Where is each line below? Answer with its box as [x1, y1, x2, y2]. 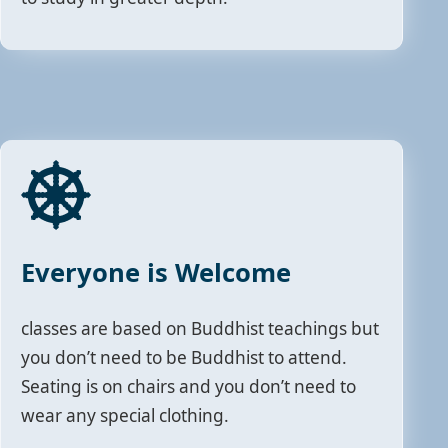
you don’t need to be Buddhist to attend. [21, 346, 348, 370]
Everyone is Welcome [21, 254, 292, 290]
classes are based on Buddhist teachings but [21, 317, 380, 341]
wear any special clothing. [21, 404, 230, 428]
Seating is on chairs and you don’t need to [21, 375, 357, 399]
